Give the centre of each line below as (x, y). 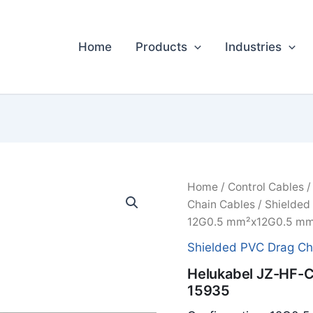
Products (162, 47)
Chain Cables (221, 204)
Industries (254, 47)
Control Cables (265, 187)
